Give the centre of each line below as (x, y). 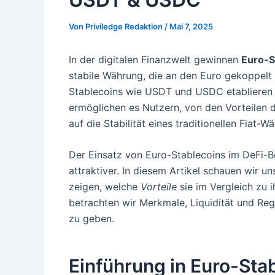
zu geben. (91, 219)
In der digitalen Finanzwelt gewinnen (155, 59)
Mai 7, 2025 (191, 26)
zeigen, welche (105, 187)
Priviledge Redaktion (125, 26)
